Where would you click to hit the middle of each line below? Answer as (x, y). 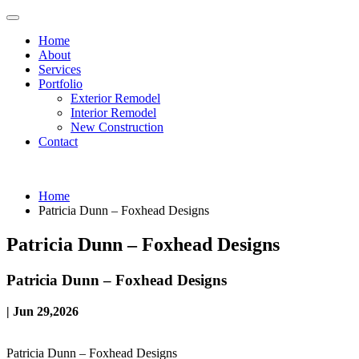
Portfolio (61, 84)
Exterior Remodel (115, 98)
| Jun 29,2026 (42, 311)
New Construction (117, 127)
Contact (58, 141)
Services (60, 69)
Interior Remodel (113, 113)
